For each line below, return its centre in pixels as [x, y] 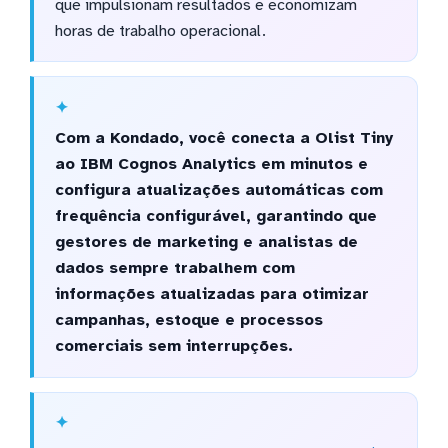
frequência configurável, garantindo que [215, 216]
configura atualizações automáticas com [218, 190]
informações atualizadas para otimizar [211, 294]
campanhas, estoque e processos [188, 320]
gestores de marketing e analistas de [206, 242]
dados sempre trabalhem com [174, 268]
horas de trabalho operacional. [160, 30]
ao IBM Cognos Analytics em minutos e [211, 164]
